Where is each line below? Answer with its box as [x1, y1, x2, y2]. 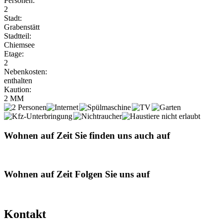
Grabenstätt [4, 23, 40, 32]
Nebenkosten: [4, 67, 47, 76]
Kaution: [4, 85, 31, 94]
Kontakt [4, 208, 46, 221]
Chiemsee [4, 41, 35, 50]
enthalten [4, 76, 32, 85]
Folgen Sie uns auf [72, 168, 150, 179]
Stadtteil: [4, 32, 31, 41]
